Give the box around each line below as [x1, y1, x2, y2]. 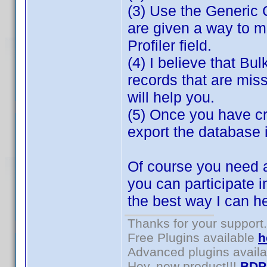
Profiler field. [128, 37, 212, 54]
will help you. [128, 89, 215, 105]
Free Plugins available [128, 231, 258, 244]
